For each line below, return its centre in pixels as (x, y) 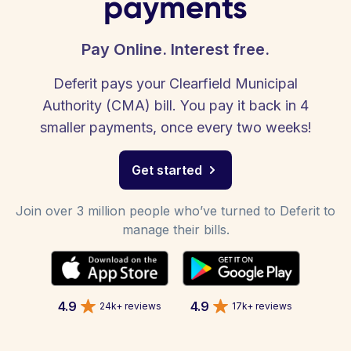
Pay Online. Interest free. (175, 49)
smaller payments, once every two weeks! (175, 127)
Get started (167, 170)
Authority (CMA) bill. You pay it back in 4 (175, 105)
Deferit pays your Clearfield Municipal (175, 83)
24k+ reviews (130, 306)
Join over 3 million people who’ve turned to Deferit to (175, 211)
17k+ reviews (262, 306)
